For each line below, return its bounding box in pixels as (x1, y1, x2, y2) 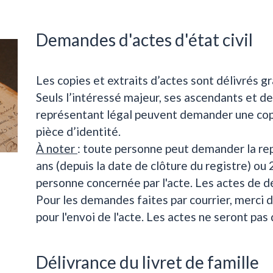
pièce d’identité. (36, 124, 121, 139)
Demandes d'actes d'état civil (36, 29, 253, 51)
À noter (36, 141, 77, 156)
